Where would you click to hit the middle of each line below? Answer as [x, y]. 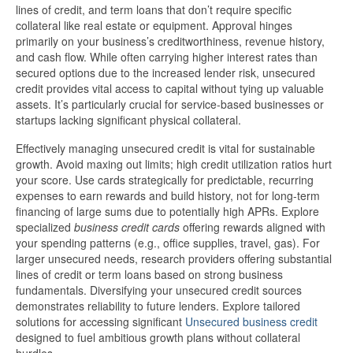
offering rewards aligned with [253, 227]
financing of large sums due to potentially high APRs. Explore [167, 212]
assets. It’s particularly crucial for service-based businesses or [170, 104]
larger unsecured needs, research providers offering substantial [174, 259]
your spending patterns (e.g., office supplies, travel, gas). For [168, 243]
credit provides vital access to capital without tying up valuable [170, 89]
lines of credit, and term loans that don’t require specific [154, 10]
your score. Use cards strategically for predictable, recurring [165, 180]
